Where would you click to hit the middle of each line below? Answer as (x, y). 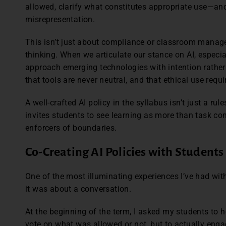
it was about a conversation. (79, 189)
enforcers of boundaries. (72, 128)
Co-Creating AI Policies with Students (125, 152)
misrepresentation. (61, 20)
